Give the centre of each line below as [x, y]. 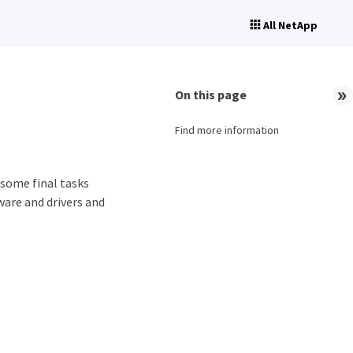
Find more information [227, 130]
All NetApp [290, 25]
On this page [211, 95]
